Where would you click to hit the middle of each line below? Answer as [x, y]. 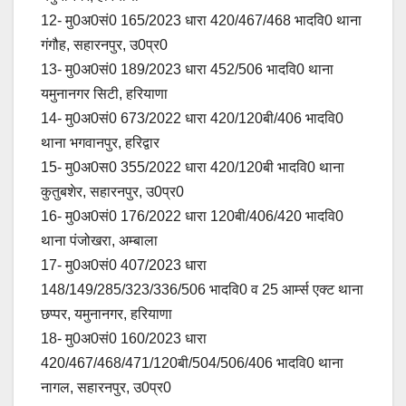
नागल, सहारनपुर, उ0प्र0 [106, 387]
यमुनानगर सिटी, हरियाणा [104, 93]
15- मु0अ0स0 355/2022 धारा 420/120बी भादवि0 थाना [193, 167]
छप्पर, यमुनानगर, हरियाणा [106, 314]
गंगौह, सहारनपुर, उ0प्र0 [104, 44]
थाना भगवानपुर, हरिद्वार [100, 142]
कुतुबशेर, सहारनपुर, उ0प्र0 [112, 191]
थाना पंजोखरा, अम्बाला [99, 240]
